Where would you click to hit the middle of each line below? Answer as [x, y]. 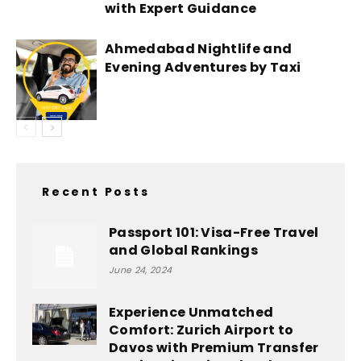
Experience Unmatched [191, 312]
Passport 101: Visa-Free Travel [214, 232]
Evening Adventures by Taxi [203, 67]
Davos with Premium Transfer [214, 348]
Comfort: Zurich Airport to [201, 330]
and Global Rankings [184, 250]
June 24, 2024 [141, 270]
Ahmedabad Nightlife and [199, 49]
